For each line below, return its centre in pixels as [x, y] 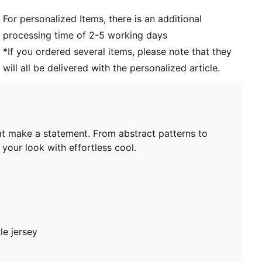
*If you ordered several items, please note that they [118, 51]
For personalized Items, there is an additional [103, 18]
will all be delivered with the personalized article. [112, 68]
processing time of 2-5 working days [85, 35]
